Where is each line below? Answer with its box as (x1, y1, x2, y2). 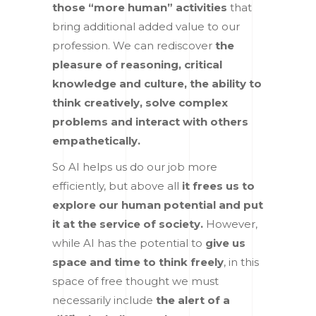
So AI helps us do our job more (52, 159, 217, 174)
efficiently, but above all (52, 178, 182, 193)
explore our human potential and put (52, 197, 263, 212)
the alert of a (153, 293, 230, 307)
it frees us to (182, 178, 255, 193)
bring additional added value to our (52, 19, 240, 33)
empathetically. (52, 133, 140, 147)
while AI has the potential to (52, 236, 205, 250)
